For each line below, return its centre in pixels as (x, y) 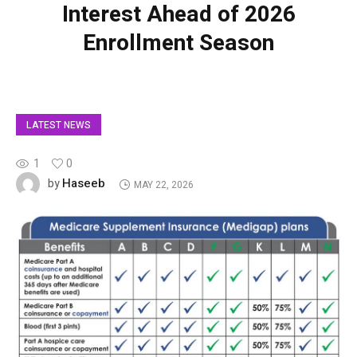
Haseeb (84, 184)
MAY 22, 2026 (163, 184)
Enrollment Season (178, 44)
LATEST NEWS (59, 126)
